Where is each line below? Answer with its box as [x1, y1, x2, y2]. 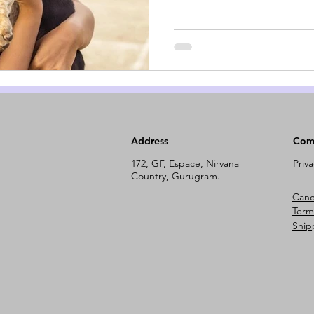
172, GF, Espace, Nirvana [131, 156, 239, 170]
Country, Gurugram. [131, 169, 220, 182]
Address [131, 134, 168, 147]
